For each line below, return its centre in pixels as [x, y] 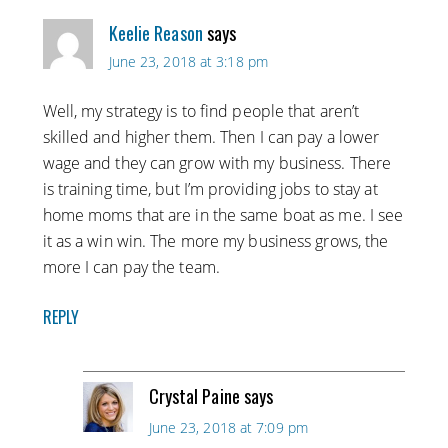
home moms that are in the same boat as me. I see [223, 215]
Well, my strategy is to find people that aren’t [201, 111]
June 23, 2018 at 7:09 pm [228, 428]
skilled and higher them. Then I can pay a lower [211, 137]
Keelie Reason [155, 33]
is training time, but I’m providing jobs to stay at [210, 189]
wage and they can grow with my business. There [217, 163]
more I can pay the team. [131, 267]
